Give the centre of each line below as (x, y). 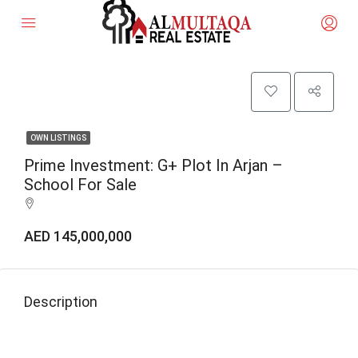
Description (61, 302)
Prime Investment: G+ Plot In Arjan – (153, 165)
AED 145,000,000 (78, 236)
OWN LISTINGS (58, 138)
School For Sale (80, 185)
